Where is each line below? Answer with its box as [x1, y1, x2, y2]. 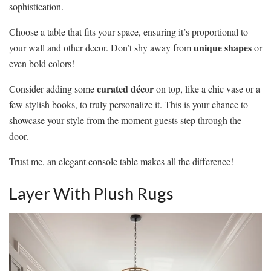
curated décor [97, 81, 154, 96]
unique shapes [194, 40, 252, 54]
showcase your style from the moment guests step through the [9, 113, 241, 126]
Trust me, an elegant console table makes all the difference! [9, 154, 233, 168]
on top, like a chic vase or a [154, 82, 260, 95]
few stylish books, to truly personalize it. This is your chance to [9, 97, 248, 111]
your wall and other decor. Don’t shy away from [9, 41, 194, 54]
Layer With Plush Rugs [9, 183, 174, 204]
